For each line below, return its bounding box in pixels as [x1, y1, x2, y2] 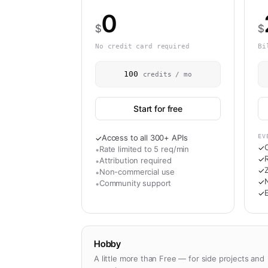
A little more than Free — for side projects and [94, 254, 264, 263]
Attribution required [99, 156, 172, 165]
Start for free [133, 103, 183, 114]
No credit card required [95, 42, 190, 50]
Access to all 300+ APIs [101, 133, 188, 142]
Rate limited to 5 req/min [99, 144, 190, 154]
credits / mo [142, 71, 192, 78]
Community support [99, 178, 172, 188]
